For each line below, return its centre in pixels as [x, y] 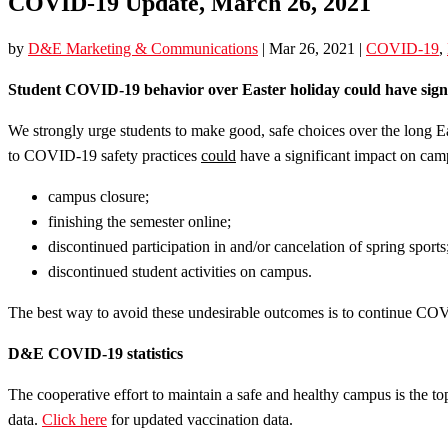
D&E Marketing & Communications [143, 48]
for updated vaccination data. [200, 419]
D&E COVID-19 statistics [95, 353]
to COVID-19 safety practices [104, 155]
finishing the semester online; [139, 221]
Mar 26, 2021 [312, 48]
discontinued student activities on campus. [180, 271]
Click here [74, 419]
